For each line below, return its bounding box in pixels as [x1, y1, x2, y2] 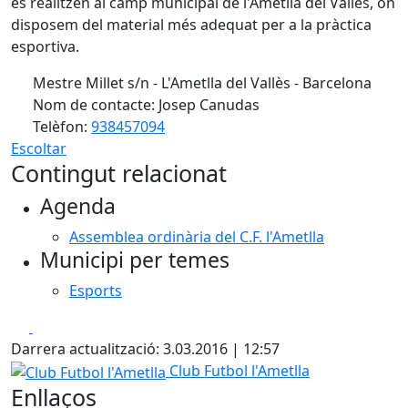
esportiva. [11, 36, 79, 57]
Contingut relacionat [11, 158, 227, 189]
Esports [69, 280, 122, 301]
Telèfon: [29, 117, 91, 138]
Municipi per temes [40, 245, 229, 275]
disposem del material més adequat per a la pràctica [11, 15, 372, 36]
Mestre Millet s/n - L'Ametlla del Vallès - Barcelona [29, 73, 372, 94]
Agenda [40, 191, 116, 221]
